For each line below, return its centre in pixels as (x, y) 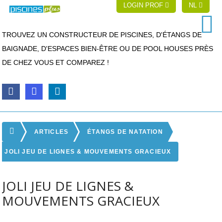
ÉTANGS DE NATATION (125, 132)
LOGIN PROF (144, 5)
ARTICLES (51, 132)
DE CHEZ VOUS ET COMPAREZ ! (56, 62)
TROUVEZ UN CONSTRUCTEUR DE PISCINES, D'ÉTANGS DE (102, 35)
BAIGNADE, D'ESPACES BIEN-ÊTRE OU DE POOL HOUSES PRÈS (108, 49)
